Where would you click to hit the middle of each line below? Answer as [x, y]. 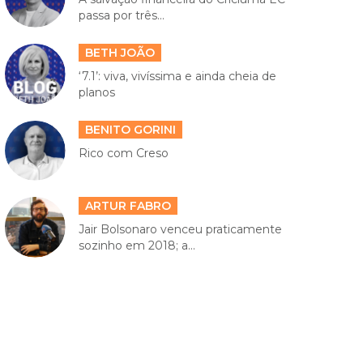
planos [96, 92]
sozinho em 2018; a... [137, 246]
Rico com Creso [123, 153]
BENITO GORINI [130, 129]
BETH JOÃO [120, 52]
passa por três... [121, 16]
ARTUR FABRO [128, 206]
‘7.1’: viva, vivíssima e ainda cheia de [177, 76]
